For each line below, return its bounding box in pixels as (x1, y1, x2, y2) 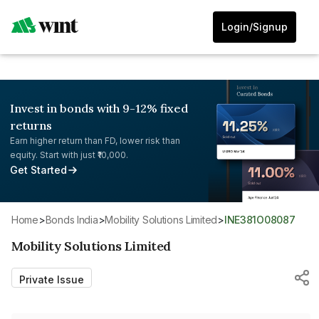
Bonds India (51, 213, 98, 226)
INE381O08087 (226, 213, 296, 226)
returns (10, 118, 52, 132)
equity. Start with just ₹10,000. (10, 150, 128, 160)
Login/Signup (221, 21, 288, 33)
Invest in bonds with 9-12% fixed (10, 101, 188, 115)
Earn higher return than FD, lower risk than (10, 135, 180, 146)
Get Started (10, 164, 67, 176)
